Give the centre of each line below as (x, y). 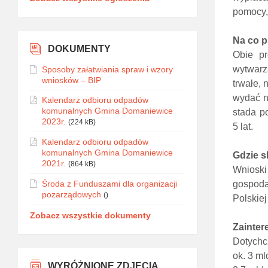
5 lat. (243, 126)
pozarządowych (71, 194)
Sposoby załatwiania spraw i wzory (107, 69)
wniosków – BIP (71, 80)
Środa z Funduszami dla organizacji (109, 184)
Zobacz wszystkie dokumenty (90, 215)
